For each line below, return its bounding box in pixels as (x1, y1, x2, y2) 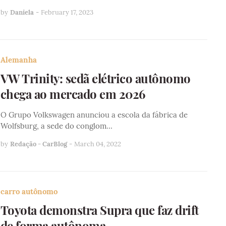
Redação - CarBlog (10, 139, 67, 148)
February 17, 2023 (40, 8, 93, 17)
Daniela (10, 8, 34, 17)
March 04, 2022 (74, 139, 121, 148)
